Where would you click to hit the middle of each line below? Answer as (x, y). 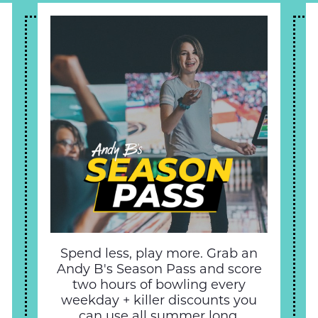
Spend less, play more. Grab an (159, 253)
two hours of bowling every (159, 285)
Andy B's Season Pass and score (159, 269)
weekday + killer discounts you (159, 300)
